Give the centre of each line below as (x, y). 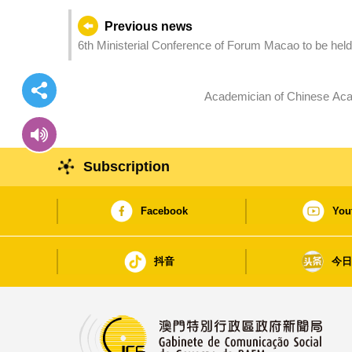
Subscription (127, 167)
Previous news (148, 27)
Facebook (164, 211)
